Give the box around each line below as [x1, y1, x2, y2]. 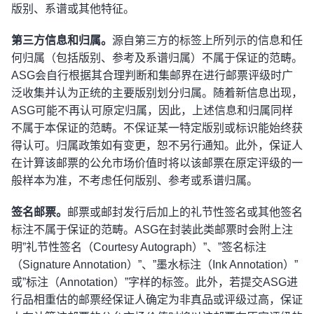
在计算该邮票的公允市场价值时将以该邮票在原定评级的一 [11, 157, 303, 169]
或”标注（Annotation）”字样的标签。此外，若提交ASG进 [11, 276, 298, 288]
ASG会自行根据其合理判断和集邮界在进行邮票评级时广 [11, 69, 293, 81]
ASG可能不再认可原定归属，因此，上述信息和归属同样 [11, 104, 293, 116]
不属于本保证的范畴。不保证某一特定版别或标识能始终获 [11, 122, 303, 134]
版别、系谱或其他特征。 [11, 3, 135, 15]
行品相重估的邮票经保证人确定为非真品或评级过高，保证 [11, 294, 303, 306]
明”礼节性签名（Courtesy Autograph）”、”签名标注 [11, 241, 266, 253]
